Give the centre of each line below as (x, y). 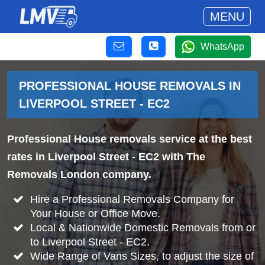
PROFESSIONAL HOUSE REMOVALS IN (130, 86)
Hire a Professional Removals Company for (132, 199)
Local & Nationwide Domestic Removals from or (143, 227)
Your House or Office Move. (95, 213)
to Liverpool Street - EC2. (90, 242)
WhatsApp (222, 46)
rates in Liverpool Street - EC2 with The (106, 157)
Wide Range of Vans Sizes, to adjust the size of (142, 256)
